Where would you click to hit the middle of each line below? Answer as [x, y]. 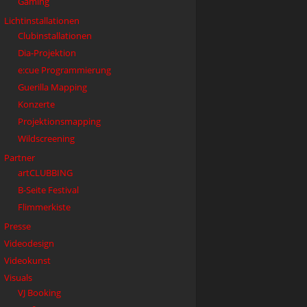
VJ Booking [39, 293]
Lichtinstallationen [42, 21]
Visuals [18, 278]
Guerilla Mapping [52, 87]
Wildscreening [46, 138]
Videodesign [29, 243]
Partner [20, 158]
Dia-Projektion [47, 53]
